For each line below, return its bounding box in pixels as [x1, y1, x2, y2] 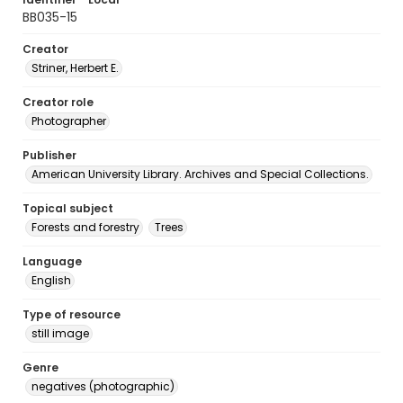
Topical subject [22, 201, 113, 216]
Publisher [22, 148, 76, 163]
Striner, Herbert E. [31, 60, 119, 76]
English [31, 273, 71, 288]
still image [31, 326, 89, 341]
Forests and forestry [31, 219, 139, 235]
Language [22, 254, 82, 269]
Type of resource [22, 307, 121, 322]
